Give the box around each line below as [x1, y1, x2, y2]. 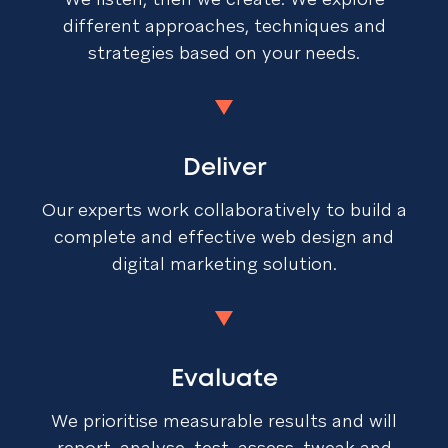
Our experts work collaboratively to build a [41, 198, 407, 222]
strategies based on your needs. [88, 41, 360, 65]
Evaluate [170, 369, 278, 391]
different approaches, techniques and [62, 14, 386, 38]
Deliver [182, 158, 266, 180]
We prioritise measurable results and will [51, 409, 397, 433]
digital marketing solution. [111, 252, 337, 276]
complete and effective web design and [54, 225, 394, 249]
